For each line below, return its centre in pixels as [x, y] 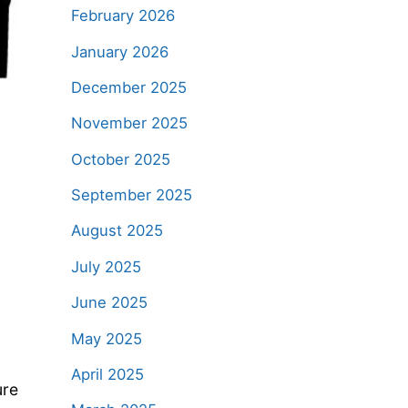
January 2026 [119, 51]
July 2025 [106, 266]
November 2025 [129, 123]
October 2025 [120, 159]
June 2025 [109, 303]
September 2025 [131, 195]
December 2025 [128, 87]
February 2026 [122, 16]
